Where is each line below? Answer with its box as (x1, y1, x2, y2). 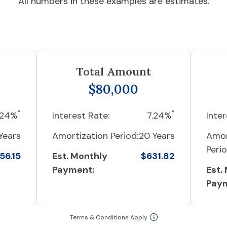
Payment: (52, 164, 95, 176)
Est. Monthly (52, 150, 108, 162)
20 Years (138, 130, 175, 142)
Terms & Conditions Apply (69, 213, 147, 221)
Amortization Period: (52, 130, 139, 142)
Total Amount (75, 64, 151, 79)
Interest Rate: (52, 109, 110, 122)
